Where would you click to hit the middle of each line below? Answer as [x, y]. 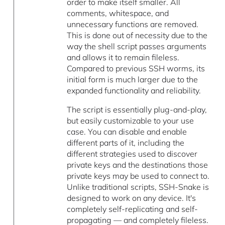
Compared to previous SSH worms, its [136, 69]
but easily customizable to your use [131, 121]
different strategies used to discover [132, 154]
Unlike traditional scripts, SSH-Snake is [138, 187]
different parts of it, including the [126, 143]
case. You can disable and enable [127, 132]
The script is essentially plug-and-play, [137, 110]
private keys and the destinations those [138, 165]
